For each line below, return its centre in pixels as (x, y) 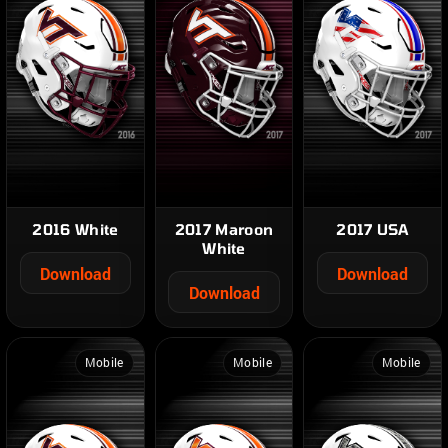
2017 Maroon (224, 229)
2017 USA (372, 229)
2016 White (75, 229)
